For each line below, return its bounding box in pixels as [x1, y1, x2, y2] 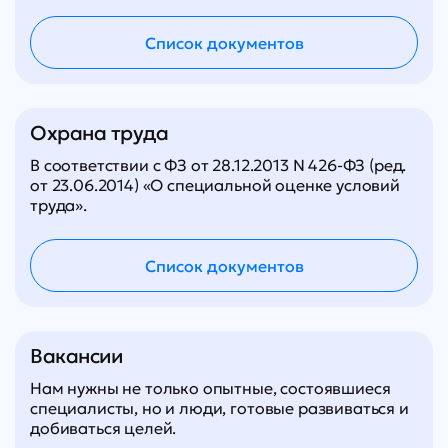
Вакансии [30, 343, 123, 370]
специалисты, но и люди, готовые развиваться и [30, 398, 409, 419]
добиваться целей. [30, 418, 177, 439]
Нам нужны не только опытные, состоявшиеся [30, 378, 391, 399]
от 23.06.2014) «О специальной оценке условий [30, 175, 400, 196]
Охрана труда [30, 120, 169, 147]
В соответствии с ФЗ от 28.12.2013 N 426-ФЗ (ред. [30, 155, 407, 176]
